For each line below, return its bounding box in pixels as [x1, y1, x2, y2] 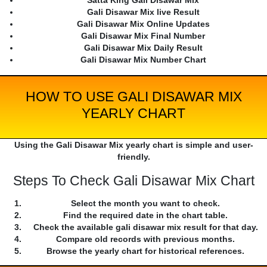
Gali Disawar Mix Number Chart [80, 55, 206, 65]
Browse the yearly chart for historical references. [46, 246, 244, 256]
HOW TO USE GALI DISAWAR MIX [25, 89, 242, 105]
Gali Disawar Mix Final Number [81, 31, 205, 41]
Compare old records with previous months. [56, 234, 235, 244]
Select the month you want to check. [71, 198, 220, 209]
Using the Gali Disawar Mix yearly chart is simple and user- [14, 140, 253, 150]
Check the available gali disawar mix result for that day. [33, 222, 258, 232]
